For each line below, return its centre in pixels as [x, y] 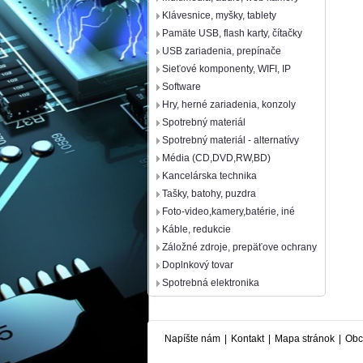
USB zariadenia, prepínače [222, 51]
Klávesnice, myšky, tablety [219, 15]
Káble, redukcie [196, 229]
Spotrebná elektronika [211, 283]
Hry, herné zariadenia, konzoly [229, 105]
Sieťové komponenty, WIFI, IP [226, 69]
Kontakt [248, 339]
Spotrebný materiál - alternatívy [231, 140]
